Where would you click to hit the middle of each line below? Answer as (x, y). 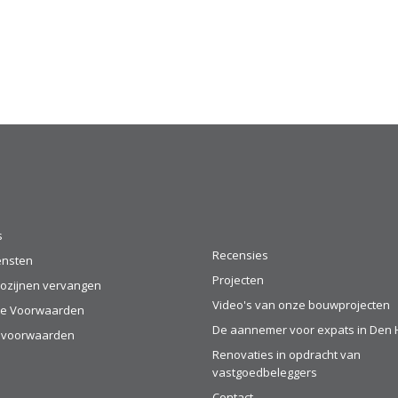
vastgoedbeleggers (265, 372)
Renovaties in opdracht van (287, 354)
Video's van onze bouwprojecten (301, 304)
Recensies (240, 255)
